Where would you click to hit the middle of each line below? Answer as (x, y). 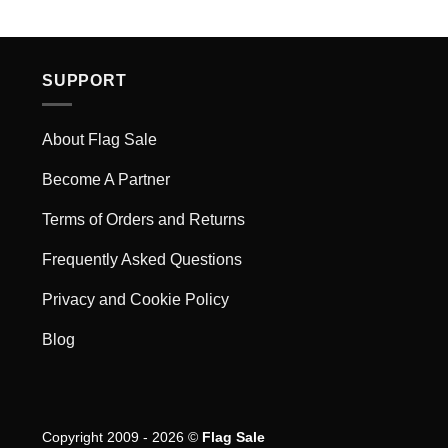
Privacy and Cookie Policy (135, 299)
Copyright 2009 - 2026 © (122, 437)
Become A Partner (106, 179)
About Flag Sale (99, 139)
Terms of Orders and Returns (143, 219)
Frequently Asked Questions (142, 259)
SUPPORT (84, 80)
